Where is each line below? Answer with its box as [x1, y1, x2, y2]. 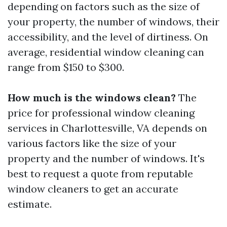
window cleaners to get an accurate [8, 182, 178, 195]
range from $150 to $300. [8, 61, 124, 73]
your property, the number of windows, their [8, 15, 219, 28]
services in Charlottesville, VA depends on [8, 122, 207, 134]
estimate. [8, 198, 52, 210]
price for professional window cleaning [8, 106, 195, 119]
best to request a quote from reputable [8, 167, 193, 180]
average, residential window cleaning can [8, 46, 204, 58]
